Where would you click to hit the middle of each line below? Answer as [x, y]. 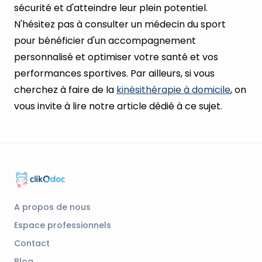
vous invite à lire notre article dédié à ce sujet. [118, 106]
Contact [32, 244]
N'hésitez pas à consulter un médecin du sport [120, 25]
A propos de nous [52, 207]
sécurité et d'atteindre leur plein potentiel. [111, 8]
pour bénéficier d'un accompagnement [105, 41]
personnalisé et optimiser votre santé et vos [116, 57]
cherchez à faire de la [65, 90]
